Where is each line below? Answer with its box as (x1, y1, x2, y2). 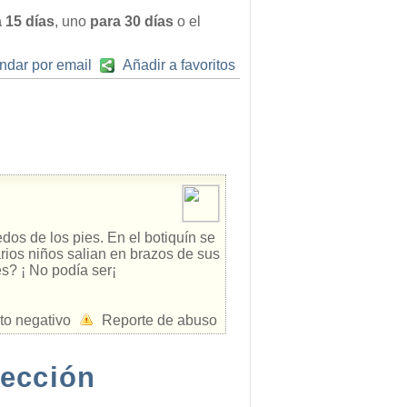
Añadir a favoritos (123, 57, 235, 73)
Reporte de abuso (102, 313, 217, 328)
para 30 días (90, 14, 174, 29)
